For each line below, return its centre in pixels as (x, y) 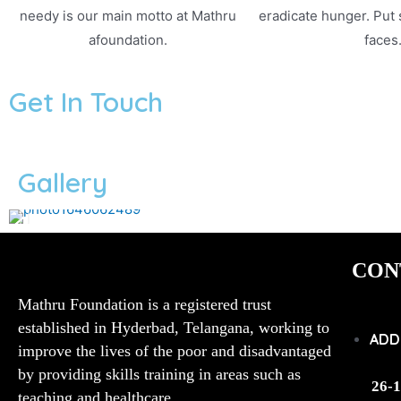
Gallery (63, 182)
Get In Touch (86, 102)
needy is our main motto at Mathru (128, 15)
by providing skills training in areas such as (159, 374)
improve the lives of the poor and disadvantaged (175, 350)
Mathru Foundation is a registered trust (145, 304)
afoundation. (128, 39)
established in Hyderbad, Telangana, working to (174, 327)
